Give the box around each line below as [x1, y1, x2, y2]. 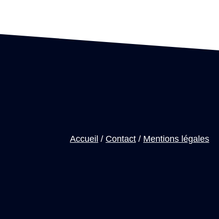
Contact [106, 134, 136, 144]
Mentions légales [143, 134, 209, 144]
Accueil [70, 134, 98, 144]
